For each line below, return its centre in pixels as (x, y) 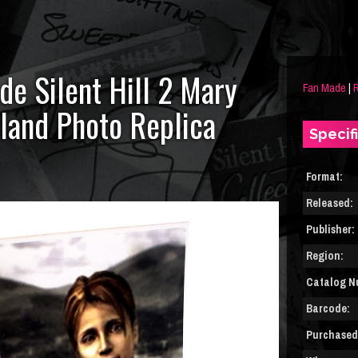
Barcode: (328, 308)
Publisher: (330, 229)
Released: (330, 203)
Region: (325, 256)
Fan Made (324, 88)
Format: (324, 177)
